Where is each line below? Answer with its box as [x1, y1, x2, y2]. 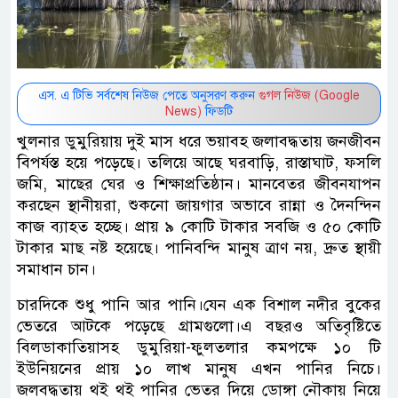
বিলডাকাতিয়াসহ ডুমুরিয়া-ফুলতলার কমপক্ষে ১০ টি [17, 338, 381, 358]
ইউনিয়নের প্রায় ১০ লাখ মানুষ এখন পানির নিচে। [17, 359, 381, 379]
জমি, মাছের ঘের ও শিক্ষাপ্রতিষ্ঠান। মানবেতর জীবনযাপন [17, 174, 381, 195]
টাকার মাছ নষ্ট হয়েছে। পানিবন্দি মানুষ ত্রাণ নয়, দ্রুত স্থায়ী [17, 238, 381, 259]
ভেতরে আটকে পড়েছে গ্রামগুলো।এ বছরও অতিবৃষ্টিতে [17, 316, 381, 337]
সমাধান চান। [17, 259, 96, 280]
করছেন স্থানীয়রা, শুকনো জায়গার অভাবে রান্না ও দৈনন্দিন [17, 195, 381, 216]
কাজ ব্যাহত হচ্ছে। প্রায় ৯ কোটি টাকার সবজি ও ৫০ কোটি [17, 217, 381, 237]
